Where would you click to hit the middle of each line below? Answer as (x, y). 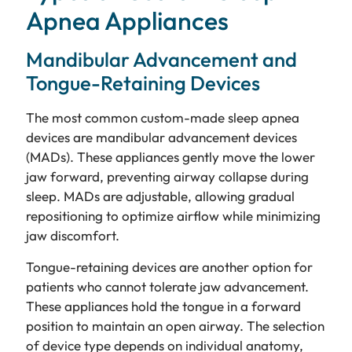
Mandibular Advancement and (161, 60)
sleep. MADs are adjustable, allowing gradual (160, 196)
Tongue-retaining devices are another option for (169, 266)
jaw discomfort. (72, 236)
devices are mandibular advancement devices (161, 137)
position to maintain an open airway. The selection (175, 325)
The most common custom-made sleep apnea (162, 118)
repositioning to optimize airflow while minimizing (173, 216)
